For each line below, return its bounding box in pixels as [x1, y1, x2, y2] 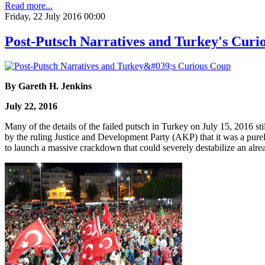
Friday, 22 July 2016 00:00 [5, 11, 105, 21]
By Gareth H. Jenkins [5, 81, 92, 92]
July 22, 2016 [5, 101, 57, 112]
